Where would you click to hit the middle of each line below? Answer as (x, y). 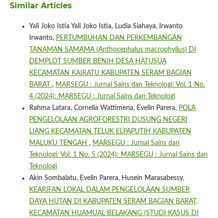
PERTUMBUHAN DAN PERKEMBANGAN (119, 38)
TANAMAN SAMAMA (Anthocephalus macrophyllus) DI (112, 50)
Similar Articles (41, 6)
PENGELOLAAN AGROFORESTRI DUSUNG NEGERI (108, 120)
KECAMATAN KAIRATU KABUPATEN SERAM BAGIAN (110, 73)
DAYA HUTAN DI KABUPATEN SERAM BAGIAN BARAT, (113, 202)
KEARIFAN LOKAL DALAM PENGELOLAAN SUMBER (109, 190)
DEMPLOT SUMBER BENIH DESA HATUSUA (98, 62)
